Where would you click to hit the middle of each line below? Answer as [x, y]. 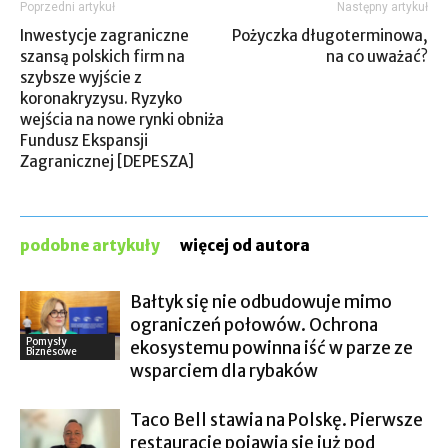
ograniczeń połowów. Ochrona [254, 325]
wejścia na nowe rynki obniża [122, 119]
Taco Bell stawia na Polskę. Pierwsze [276, 420]
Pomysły [46, 341]
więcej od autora [245, 245]
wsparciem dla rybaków [224, 371]
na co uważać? [377, 56]
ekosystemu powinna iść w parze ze [271, 348]
